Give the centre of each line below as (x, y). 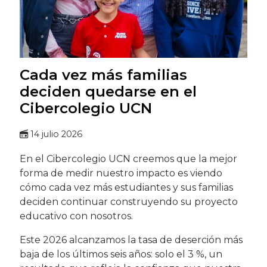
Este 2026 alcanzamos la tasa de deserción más (131, 240)
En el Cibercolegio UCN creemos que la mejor (128, 159)
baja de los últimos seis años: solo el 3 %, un (121, 254)
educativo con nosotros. (76, 216)
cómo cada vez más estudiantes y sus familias (126, 188)
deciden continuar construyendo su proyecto (128, 202)
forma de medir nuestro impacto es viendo (121, 173)
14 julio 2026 (56, 134)
